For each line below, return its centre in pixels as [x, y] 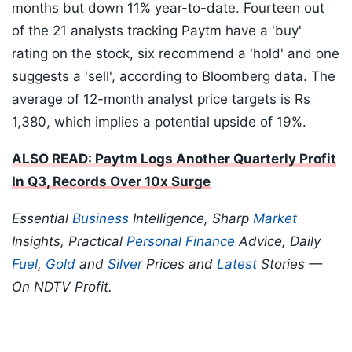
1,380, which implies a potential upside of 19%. [159, 122]
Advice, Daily [278, 242]
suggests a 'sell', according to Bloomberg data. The [174, 77]
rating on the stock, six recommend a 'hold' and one [176, 54]
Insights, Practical [69, 242]
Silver [125, 264]
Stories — [290, 264]
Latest [237, 264]
